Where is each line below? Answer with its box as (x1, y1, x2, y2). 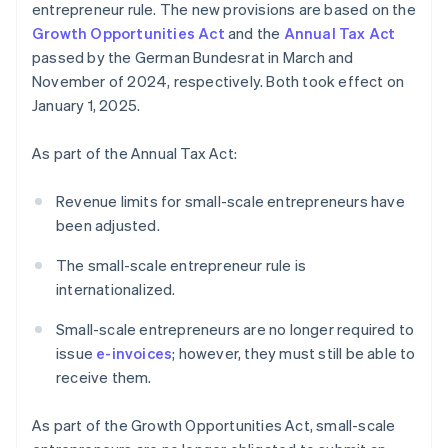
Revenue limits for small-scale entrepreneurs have (56, 191, 405, 212)
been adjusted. (56, 215, 160, 236)
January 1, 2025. (32, 95, 141, 116)
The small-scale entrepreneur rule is (56, 255, 307, 276)
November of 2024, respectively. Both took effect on (32, 71, 405, 92)
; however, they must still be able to (172, 343, 416, 364)
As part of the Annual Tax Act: (32, 143, 237, 164)
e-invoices (96, 343, 173, 364)
